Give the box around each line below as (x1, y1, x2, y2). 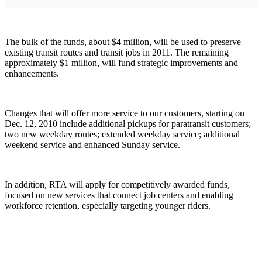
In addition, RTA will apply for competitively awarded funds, (5, 180, 230, 190)
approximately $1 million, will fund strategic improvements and (5, 58, 238, 68)
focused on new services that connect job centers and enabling (5, 190, 233, 201)
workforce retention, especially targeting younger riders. (5, 201, 211, 211)
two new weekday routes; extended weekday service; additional (5, 129, 240, 140)
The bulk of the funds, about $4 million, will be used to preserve (5, 37, 241, 47)
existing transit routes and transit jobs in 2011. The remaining (5, 47, 229, 58)
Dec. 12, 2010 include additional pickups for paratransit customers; (5, 119, 251, 129)
